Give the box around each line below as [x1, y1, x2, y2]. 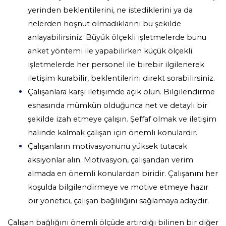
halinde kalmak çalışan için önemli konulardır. [28, 128, 197, 137]
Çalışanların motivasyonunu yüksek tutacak [28, 141, 187, 151]
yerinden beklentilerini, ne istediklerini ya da [28, 5, 193, 15]
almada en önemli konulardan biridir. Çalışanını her [28, 168, 218, 178]
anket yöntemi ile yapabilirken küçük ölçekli [28, 46, 192, 55]
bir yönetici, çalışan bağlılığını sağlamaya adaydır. [28, 196, 209, 205]
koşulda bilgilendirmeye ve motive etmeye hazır [28, 182, 208, 192]
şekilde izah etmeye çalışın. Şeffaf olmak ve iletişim [28, 114, 216, 124]
